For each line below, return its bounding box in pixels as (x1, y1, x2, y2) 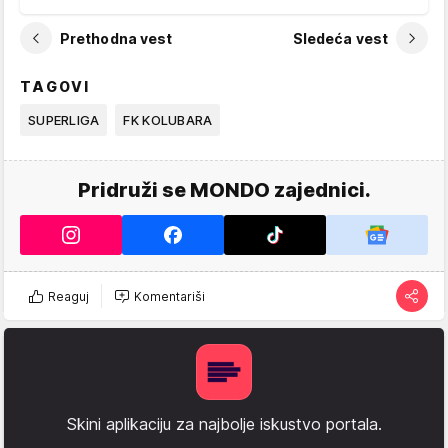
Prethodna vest (60, 29, 173, 47)
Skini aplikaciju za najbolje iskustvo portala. (66, 414, 382, 434)
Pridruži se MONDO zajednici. (77, 178, 371, 202)
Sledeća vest (292, 29, 388, 47)
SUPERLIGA (28, 112, 100, 128)
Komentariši (134, 288, 205, 304)
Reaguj (48, 288, 89, 304)
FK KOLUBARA (123, 112, 213, 128)
